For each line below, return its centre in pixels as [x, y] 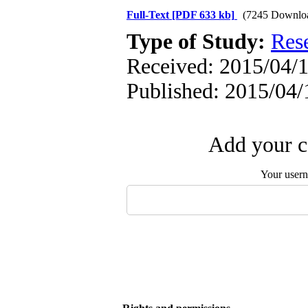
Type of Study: [199, 42]
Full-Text [149, 15]
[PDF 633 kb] [203, 15]
